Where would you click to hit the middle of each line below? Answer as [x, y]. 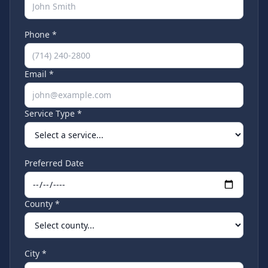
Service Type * [53, 113]
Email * [39, 74]
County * [42, 204]
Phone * [41, 34]
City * [36, 253]
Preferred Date [54, 163]
